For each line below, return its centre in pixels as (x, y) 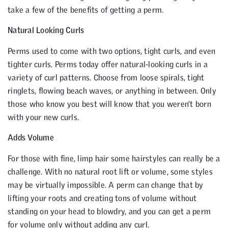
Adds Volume (31, 138)
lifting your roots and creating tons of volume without (102, 198)
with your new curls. (43, 117)
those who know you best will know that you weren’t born (109, 104)
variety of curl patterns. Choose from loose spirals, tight (106, 77)
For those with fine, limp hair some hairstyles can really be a (114, 158)
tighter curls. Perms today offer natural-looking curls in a (108, 64)
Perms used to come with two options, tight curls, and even (112, 51)
